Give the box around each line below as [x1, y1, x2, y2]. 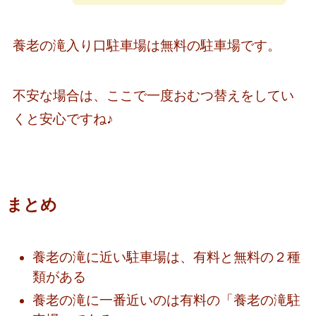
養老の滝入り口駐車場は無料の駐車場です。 [12, 38, 281, 54]
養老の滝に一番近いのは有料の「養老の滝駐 [32, 292, 301, 308]
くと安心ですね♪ [12, 111, 114, 126]
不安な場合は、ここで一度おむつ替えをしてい [12, 87, 294, 103]
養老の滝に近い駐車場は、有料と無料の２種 [32, 250, 301, 265]
